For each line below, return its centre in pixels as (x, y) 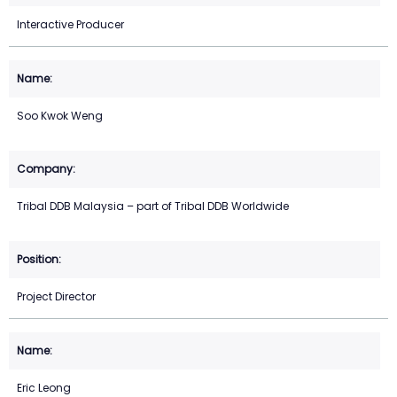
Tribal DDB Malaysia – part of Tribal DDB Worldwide (153, 206)
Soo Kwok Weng (60, 116)
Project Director (56, 297)
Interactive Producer (70, 25)
